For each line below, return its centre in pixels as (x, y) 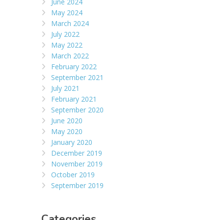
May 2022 (67, 45)
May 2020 (67, 131)
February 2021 (74, 99)
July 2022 (65, 34)
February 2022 (74, 66)
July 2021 (65, 88)
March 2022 (70, 55)
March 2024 (70, 23)
